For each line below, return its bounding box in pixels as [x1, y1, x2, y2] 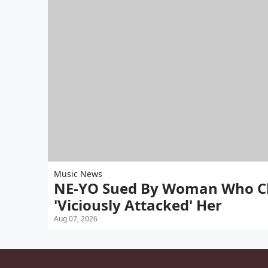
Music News [54, 168, 102, 180]
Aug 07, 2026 [54, 214, 98, 224]
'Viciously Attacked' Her [54, 195, 222, 215]
